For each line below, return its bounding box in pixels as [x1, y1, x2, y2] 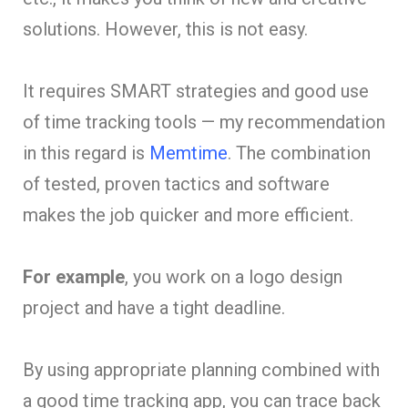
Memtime [149, 141, 228, 164]
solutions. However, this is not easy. [23, 17, 312, 40]
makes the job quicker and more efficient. [23, 203, 358, 226]
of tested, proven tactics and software [23, 172, 330, 195]
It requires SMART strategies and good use [23, 79, 369, 102]
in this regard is [23, 141, 149, 164]
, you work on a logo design [125, 265, 342, 288]
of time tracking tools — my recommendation [23, 110, 385, 133]
